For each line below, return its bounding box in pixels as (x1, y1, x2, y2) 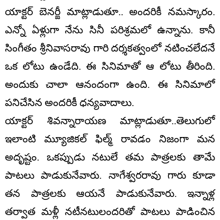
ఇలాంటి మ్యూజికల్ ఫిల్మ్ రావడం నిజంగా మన (5, 133, 215, 145)
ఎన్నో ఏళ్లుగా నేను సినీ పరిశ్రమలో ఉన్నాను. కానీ (5, 24, 215, 36)
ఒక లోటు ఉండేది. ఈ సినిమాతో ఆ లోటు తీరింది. (5, 60, 215, 72)
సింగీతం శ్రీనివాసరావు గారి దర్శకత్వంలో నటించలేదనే (5, 42, 215, 54)
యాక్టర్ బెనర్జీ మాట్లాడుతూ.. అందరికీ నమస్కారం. (5, 5, 215, 18)
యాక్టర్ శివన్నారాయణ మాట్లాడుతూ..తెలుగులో (5, 114, 215, 127)
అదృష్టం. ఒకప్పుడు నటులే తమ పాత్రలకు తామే (5, 151, 215, 163)
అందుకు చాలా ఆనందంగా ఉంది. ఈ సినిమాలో (5, 78, 215, 90)
